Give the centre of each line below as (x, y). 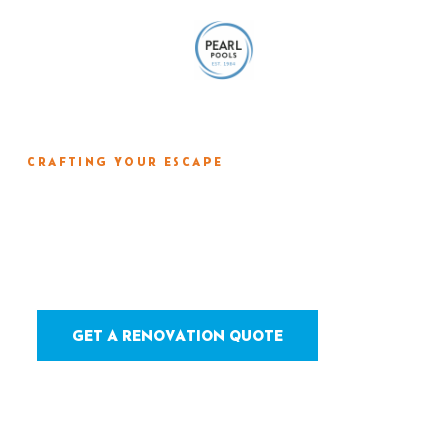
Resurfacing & (148, 205)
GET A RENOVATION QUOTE (178, 335)
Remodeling (131, 251)
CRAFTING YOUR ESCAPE (125, 161)
